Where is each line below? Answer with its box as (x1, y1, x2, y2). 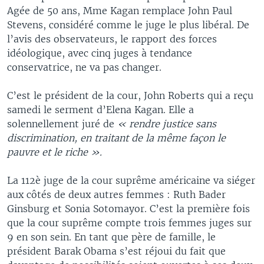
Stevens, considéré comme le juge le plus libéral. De (7, 19, 249, 31)
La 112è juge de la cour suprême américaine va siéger (7, 174, 255, 186)
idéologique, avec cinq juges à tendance (7, 47, 192, 59)
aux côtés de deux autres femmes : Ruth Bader (7, 189, 226, 200)
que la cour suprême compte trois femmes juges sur (7, 217, 252, 229)
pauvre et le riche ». (7, 146, 102, 158)
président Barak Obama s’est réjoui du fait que (7, 245, 226, 257)
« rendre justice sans (114, 118, 216, 130)
